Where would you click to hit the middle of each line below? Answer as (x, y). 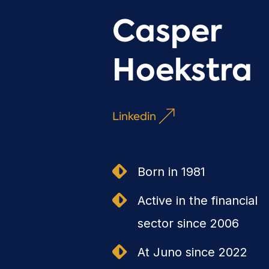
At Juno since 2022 (192, 252)
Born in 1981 (171, 171)
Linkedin (134, 116)
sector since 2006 (188, 223)
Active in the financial (197, 200)
